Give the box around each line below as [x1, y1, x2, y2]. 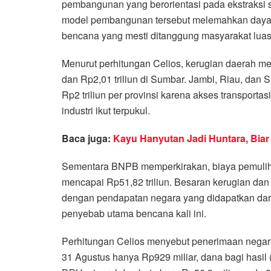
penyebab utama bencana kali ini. [62, 206, 206, 220]
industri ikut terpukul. [62, 103, 150, 117]
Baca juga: [62, 131, 113, 145]
